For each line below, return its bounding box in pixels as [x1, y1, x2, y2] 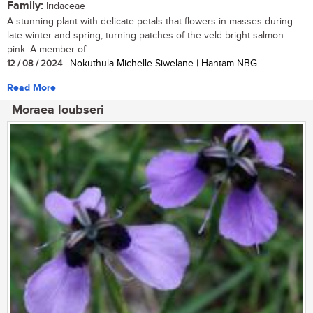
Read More [7, 82, 56, 94]
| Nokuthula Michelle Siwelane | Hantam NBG [62, 58, 257, 70]
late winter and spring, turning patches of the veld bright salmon [7, 30, 284, 42]
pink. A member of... [7, 44, 92, 56]
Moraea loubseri [12, 103, 104, 119]
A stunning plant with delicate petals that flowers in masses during [7, 16, 293, 28]
